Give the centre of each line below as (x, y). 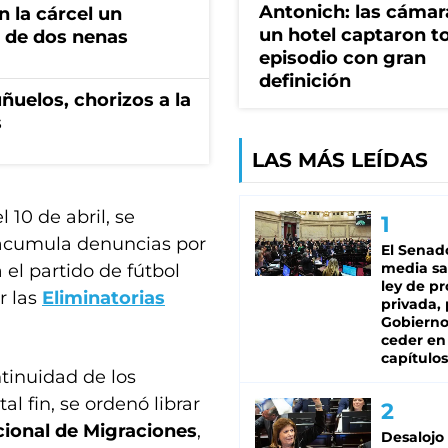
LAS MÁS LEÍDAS (340, 160)
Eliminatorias (103, 298)
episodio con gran (342, 58)
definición (305, 81)
